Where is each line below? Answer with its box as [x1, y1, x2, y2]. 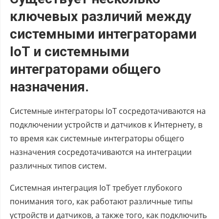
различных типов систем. [10, 160, 107, 171]
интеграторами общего [10, 61, 161, 77]
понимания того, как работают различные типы [10, 196, 193, 207]
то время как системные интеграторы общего [10, 132, 184, 144]
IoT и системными [10, 43, 129, 60]
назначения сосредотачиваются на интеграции [10, 146, 192, 157]
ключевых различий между [10, 8, 191, 24]
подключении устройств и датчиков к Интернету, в [10, 119, 202, 130]
